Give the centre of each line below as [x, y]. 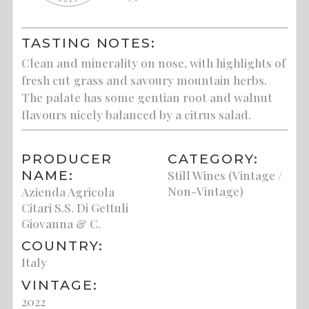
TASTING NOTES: [89, 43]
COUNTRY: [62, 246]
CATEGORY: [213, 158]
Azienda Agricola [68, 191]
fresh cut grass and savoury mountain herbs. [144, 80]
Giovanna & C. [61, 223]
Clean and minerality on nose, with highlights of [154, 63]
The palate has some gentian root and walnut [147, 97]
